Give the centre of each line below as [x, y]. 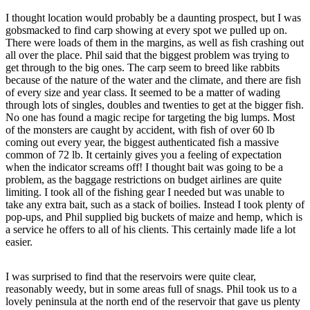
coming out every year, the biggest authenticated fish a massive [142, 142]
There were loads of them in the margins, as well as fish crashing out [155, 42]
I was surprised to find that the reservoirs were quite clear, [131, 276]
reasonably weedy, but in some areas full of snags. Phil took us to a [151, 289]
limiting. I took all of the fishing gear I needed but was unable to [145, 192]
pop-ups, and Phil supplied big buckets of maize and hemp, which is [154, 217]
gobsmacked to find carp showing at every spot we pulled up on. [146, 30]
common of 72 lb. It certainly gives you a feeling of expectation [144, 154]
